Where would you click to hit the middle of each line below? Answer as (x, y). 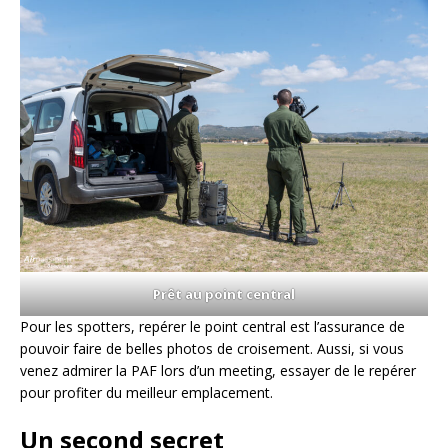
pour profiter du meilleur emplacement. (146, 393)
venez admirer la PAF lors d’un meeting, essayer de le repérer (218, 371)
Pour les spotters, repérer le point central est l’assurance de (212, 327)
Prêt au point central (224, 294)
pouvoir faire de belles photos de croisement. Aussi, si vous (212, 349)
